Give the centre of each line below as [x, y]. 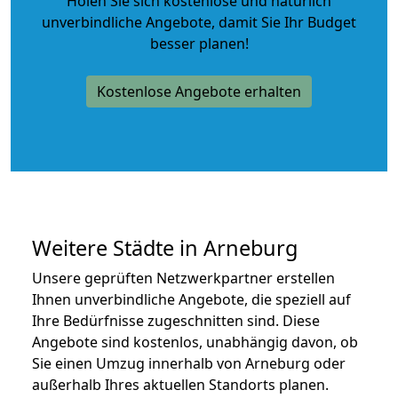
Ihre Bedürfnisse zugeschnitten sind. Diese [176, 320]
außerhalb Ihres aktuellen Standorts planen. [180, 384]
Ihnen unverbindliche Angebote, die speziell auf [191, 299]
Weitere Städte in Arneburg [165, 247]
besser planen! [199, 43]
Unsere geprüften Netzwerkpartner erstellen [183, 278]
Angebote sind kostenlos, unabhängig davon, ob [195, 342]
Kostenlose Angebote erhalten [199, 91]
